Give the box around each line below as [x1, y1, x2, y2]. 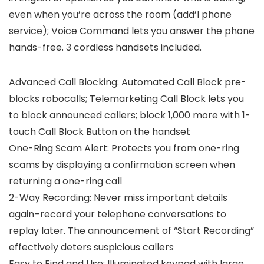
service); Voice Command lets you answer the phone [9, 24, 255, 38]
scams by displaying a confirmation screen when [9, 158, 235, 172]
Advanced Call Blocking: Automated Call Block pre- [9, 75, 246, 90]
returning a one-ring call [9, 174, 122, 189]
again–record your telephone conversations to [9, 207, 226, 222]
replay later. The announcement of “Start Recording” [9, 224, 254, 238]
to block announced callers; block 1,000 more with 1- [9, 108, 250, 123]
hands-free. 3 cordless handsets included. [9, 41, 202, 55]
